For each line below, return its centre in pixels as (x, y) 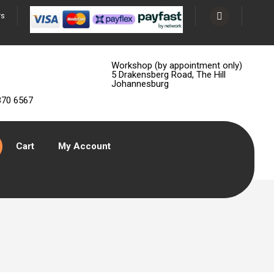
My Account (84, 146)
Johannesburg (140, 84)
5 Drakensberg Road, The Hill (168, 75)
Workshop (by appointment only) (177, 65)
